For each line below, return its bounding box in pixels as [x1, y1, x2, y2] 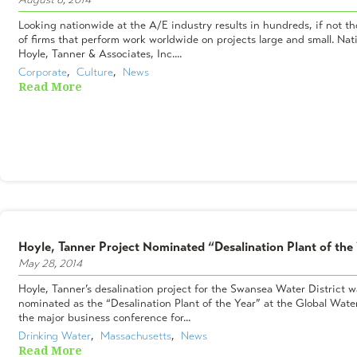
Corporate [18, 65, 67, 79]
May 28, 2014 [18, 256, 82, 270]
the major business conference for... [18, 310, 190, 324]
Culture [76, 65, 113, 79]
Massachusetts [100, 328, 171, 343]
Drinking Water [18, 328, 91, 343]
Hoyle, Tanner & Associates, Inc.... [18, 46, 182, 61]
